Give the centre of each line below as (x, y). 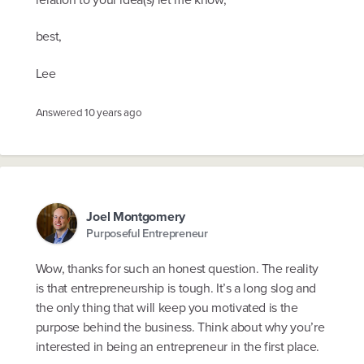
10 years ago (113, 112)
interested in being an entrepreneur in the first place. (177, 346)
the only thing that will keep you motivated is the (167, 307)
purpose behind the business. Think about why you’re (180, 327)
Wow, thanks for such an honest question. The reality (177, 268)
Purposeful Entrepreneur (147, 232)
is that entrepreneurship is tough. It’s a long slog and (175, 288)
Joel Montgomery (136, 217)
